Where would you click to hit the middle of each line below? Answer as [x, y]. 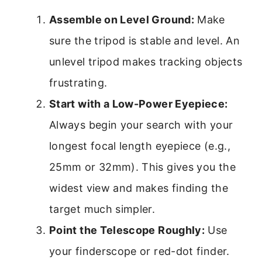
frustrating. [78, 83]
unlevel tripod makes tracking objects [146, 62]
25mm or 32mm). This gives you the [142, 167]
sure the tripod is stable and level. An [145, 41]
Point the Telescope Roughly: [127, 230]
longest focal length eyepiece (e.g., [140, 146]
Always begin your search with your [141, 125]
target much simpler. [102, 209]
